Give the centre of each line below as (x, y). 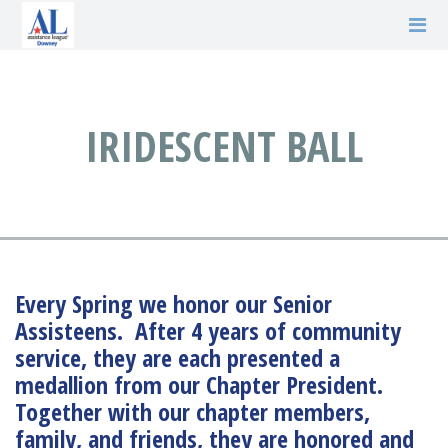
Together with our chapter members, (192, 411)
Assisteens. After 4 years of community (208, 330)
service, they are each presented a (177, 357)
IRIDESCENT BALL (224, 145)
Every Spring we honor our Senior (173, 303)
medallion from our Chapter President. (199, 384)
